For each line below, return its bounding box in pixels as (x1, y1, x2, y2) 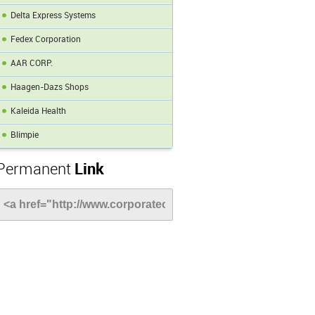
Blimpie (11, 131, 39, 140)
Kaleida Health (11, 107, 66, 116)
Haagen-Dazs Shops (11, 83, 89, 92)
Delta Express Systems (11, 11, 96, 20)
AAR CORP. (11, 59, 53, 68)
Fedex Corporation (11, 35, 81, 44)
